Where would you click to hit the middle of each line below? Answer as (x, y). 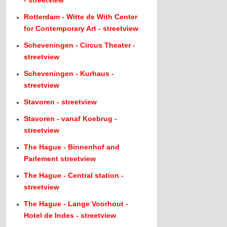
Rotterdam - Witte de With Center (81, 17)
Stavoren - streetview (61, 102)
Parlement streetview (60, 159)
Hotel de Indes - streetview (70, 215)
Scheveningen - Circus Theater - (80, 45)
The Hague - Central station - (74, 175)
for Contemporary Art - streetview (81, 28)
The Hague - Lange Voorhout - (76, 204)
